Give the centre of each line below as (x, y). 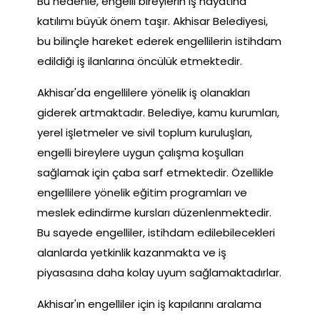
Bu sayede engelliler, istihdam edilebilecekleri (156, 232)
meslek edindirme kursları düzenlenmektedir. (154, 212)
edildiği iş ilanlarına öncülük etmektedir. (140, 61)
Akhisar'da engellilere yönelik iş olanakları (144, 92)
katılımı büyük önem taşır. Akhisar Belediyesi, (152, 21)
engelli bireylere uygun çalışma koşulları (140, 152)
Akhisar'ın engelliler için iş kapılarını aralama (149, 304)
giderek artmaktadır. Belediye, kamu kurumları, (158, 112)
